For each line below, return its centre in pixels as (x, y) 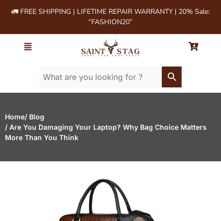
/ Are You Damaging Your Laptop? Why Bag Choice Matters (106, 127)
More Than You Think (42, 138)
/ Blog (35, 117)
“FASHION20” (110, 22)
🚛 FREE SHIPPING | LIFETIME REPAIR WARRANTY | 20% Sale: (110, 12)
